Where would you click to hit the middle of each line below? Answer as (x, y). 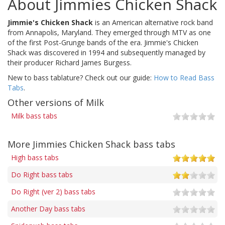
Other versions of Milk (56, 102)
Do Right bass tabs (42, 174)
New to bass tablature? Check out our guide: (81, 77)
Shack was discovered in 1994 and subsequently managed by (106, 52)
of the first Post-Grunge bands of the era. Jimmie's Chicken (103, 42)
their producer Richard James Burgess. (70, 62)
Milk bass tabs (34, 116)
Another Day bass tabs (48, 208)
